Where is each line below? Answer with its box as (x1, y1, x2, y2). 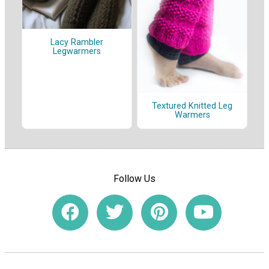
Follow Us (113, 172, 156, 184)
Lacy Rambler (50, 37, 103, 47)
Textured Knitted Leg (152, 101, 232, 112)
